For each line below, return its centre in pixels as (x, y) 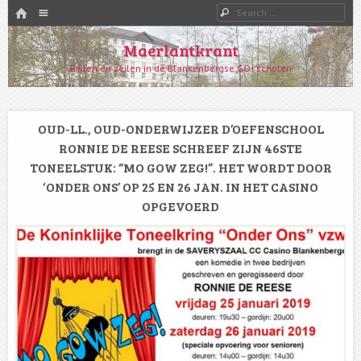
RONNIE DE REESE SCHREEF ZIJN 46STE (180, 148)
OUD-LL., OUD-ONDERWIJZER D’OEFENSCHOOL (180, 129)
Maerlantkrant (180, 50)
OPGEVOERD (180, 206)
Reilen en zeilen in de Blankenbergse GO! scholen (180, 68)
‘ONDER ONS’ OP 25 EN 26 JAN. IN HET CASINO (180, 187)
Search (249, 11)
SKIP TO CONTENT (47, 33)
